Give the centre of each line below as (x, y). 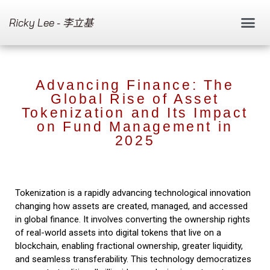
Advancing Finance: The (135, 85)
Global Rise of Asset (135, 99)
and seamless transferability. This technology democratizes (133, 259)
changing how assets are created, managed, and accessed (131, 206)
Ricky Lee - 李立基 (51, 23)
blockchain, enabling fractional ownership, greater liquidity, (129, 246)
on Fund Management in (135, 127)
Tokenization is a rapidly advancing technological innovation (133, 193)
